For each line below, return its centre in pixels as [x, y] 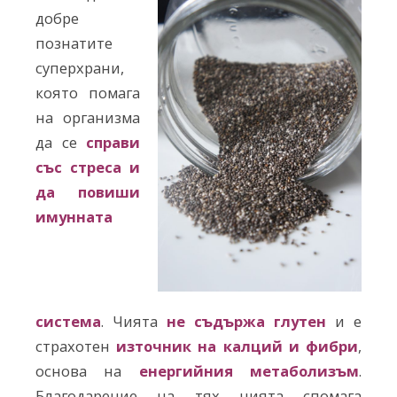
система [68, 322]
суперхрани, [80, 68]
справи [113, 142]
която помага [88, 93]
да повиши [88, 192]
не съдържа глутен [246, 322]
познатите [74, 43]
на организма [88, 117]
